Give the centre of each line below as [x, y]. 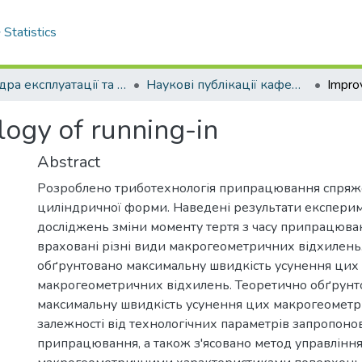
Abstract [69, 162]
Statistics [30, 32]
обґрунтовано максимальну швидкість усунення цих [198, 266]
